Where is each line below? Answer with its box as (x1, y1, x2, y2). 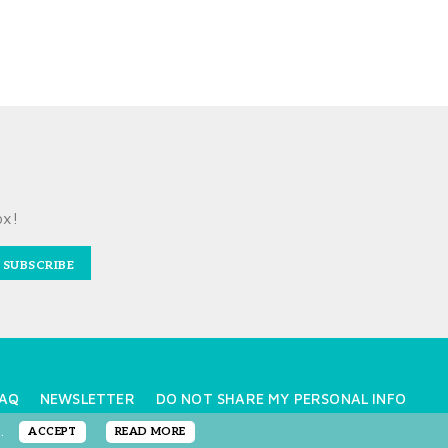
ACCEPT (28, 425, 77, 438)
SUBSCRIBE (2, 257, 74, 273)
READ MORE (114, 425, 186, 438)
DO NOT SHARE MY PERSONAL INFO (155, 389, 406, 407)
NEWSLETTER (39, 389, 135, 407)
